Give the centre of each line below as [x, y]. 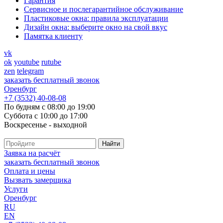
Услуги [16, 189]
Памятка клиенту [53, 36]
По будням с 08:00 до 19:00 [50, 107]
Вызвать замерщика [38, 180]
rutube [51, 62]
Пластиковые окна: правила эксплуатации [96, 18]
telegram [30, 71]
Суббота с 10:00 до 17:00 [46, 116]
